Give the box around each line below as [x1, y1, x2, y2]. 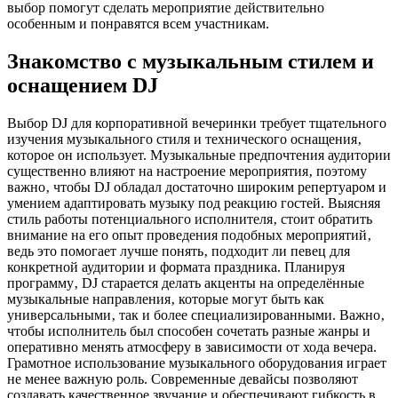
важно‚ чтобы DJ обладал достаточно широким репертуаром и [7, 179, 386, 195]
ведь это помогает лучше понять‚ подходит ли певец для [7, 243, 350, 259]
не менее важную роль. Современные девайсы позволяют [7, 371, 358, 387]
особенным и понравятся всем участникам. [7, 16, 269, 32]
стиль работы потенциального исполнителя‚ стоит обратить [7, 211, 372, 227]
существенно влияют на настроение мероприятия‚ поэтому [7, 163, 367, 179]
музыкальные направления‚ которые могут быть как [7, 291, 324, 307]
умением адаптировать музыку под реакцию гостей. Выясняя [7, 195, 380, 211]
